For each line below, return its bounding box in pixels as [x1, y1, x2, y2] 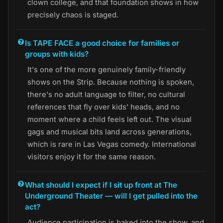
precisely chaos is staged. [27, 10, 118, 19]
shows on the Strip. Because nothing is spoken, [27, 77, 194, 87]
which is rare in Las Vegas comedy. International [27, 139, 196, 149]
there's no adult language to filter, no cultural [27, 90, 185, 99]
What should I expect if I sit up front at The [25, 180, 178, 190]
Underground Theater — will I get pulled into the [25, 191, 198, 201]
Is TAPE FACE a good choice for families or [25, 38, 180, 48]
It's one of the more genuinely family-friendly [27, 65, 186, 74]
